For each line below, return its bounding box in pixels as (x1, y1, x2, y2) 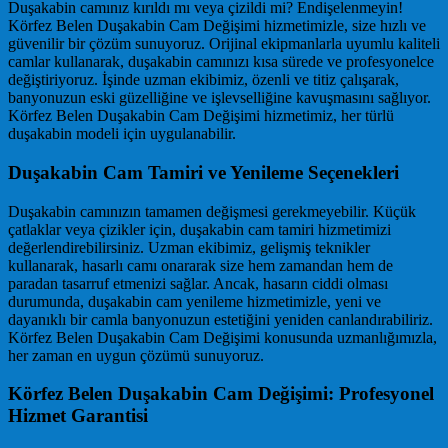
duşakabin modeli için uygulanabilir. (8, 125, 236, 143)
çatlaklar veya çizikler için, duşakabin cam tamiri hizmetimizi (8, 220, 391, 238)
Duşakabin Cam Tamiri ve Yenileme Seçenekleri (8, 162, 399, 184)
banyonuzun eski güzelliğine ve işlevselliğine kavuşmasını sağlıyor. (8, 89, 431, 107)
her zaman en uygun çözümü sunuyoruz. (8, 346, 264, 364)
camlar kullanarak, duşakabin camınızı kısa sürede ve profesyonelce (8, 53, 434, 71)
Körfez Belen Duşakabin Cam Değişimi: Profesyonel (8, 383, 434, 405)
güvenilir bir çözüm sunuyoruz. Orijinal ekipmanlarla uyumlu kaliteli (8, 35, 440, 53)
